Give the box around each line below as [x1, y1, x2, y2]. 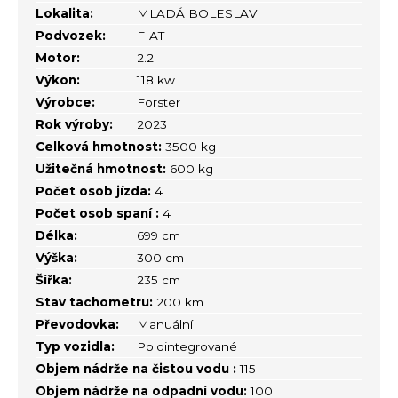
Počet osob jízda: [36, 183, 151, 198]
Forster [137, 94, 181, 109]
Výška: [36, 250, 77, 265]
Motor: [36, 50, 80, 65]
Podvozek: [36, 28, 106, 43]
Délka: [36, 227, 77, 243]
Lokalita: [36, 5, 93, 20]
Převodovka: [36, 316, 119, 331]
